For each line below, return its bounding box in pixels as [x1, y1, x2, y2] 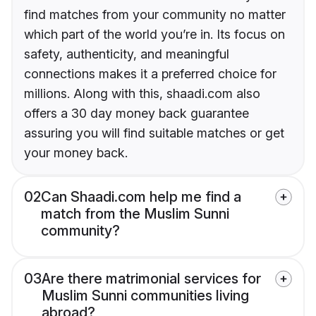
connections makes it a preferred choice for [24, 66, 276, 82]
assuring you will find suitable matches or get [24, 126, 284, 141]
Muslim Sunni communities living [42, 287, 249, 305]
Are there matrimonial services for [42, 270, 261, 288]
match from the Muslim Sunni [41, 205, 229, 223]
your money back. [24, 145, 128, 161]
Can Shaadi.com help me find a [41, 188, 241, 206]
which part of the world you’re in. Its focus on [24, 27, 285, 42]
